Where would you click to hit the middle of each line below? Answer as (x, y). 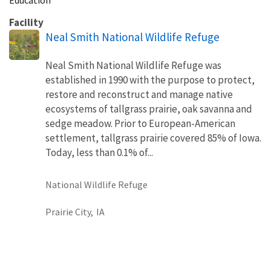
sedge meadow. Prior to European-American (140, 123)
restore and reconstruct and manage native (139, 94)
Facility (26, 22)
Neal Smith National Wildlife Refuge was (133, 65)
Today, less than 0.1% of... (99, 152)
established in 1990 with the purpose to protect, (150, 80)
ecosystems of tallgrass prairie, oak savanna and (149, 109)
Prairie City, (69, 211)
